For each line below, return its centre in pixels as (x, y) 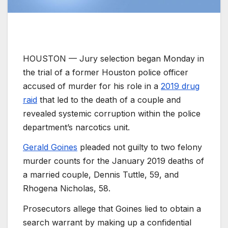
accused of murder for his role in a (92, 86)
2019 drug (180, 86)
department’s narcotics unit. (76, 127)
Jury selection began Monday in (142, 58)
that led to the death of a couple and (109, 99)
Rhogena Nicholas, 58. (67, 189)
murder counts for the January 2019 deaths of (113, 161)
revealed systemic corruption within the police (112, 113)
